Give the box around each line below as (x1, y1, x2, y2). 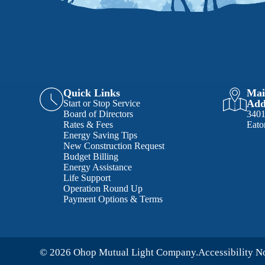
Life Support (63, 173, 111, 183)
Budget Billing (63, 151, 119, 162)
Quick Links (63, 87, 121, 99)
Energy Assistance (63, 162, 132, 173)
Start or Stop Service (63, 98, 141, 109)
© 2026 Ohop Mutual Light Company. (40, 247, 199, 258)
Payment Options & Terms (63, 194, 163, 205)
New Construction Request (63, 141, 165, 151)
